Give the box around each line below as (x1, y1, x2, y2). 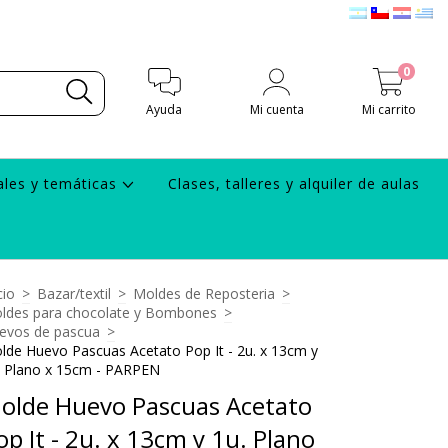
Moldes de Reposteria (133, 284, 275, 303)
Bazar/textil (37, 284, 111, 303)
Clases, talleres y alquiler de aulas (168, 174, 421, 193)
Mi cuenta (249, 101, 304, 119)
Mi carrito (361, 101, 416, 119)
